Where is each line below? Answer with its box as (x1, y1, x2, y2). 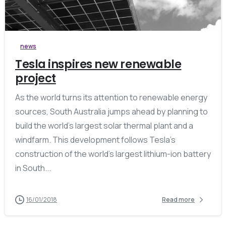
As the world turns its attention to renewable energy (15, 91, 207, 103)
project (15, 70, 56, 86)
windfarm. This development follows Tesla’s (15, 134, 176, 145)
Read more (162, 195, 195, 204)
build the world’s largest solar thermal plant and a (15, 120, 193, 131)
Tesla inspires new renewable (15, 55, 182, 72)
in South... (15, 162, 51, 174)
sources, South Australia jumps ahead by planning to (15, 105, 208, 117)
